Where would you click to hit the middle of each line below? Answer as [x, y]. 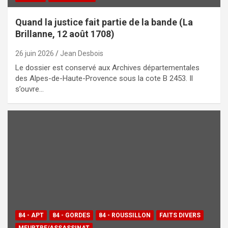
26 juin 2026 [35, 53]
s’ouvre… [30, 89]
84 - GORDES [71, 215]
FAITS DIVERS [180, 215]
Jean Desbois [82, 53]
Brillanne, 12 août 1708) [65, 34]
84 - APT [31, 215]
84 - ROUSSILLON [125, 215]
